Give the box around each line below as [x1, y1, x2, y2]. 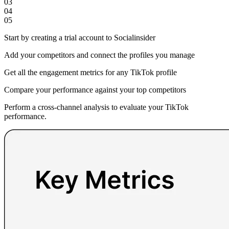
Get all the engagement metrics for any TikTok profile [4, 67, 177, 77]
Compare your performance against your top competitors [4, 85, 186, 94]
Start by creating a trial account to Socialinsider [4, 33, 155, 42]
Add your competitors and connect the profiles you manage [4, 50, 195, 59]
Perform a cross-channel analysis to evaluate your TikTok [4, 102, 189, 111]
